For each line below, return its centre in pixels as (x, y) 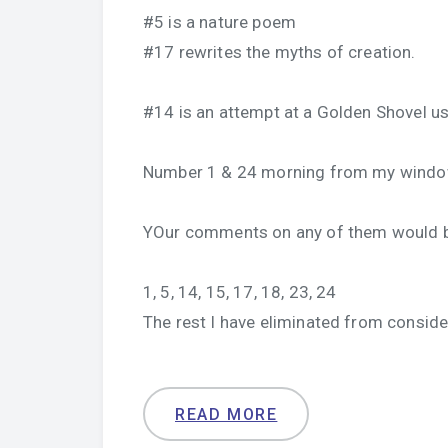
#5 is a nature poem (220, 22)
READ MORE (226, 414)
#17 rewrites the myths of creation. (279, 52)
